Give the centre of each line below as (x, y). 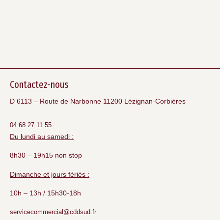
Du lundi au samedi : (42, 136)
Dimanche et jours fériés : (50, 174)
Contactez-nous (39, 84)
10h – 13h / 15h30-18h (45, 193)
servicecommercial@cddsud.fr (53, 212)
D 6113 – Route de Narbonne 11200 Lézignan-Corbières (98, 101)
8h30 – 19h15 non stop (46, 155)
